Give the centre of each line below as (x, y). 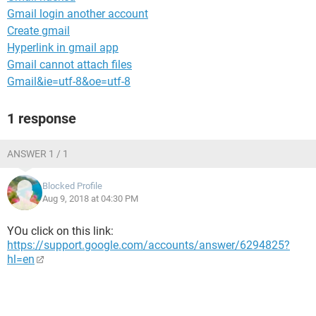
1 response (42, 119)
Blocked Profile (72, 186)
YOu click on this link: (60, 231)
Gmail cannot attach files (69, 65)
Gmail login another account (78, 14)
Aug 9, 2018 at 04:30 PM (90, 199)
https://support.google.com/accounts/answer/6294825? (148, 245)
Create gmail (38, 31)
